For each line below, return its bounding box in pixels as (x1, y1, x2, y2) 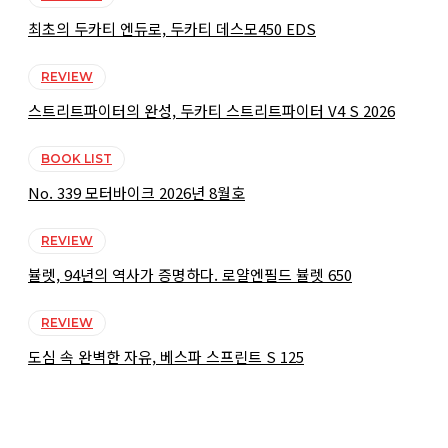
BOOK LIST (41, 151, 112, 167)
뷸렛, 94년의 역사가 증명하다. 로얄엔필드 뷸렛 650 (28, 264, 352, 286)
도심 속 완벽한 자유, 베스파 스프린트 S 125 (28, 346, 304, 368)
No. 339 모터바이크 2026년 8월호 (28, 182, 245, 204)
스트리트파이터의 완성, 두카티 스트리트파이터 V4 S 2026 (28, 100, 395, 122)
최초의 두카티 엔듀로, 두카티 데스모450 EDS (28, 18, 316, 40)
